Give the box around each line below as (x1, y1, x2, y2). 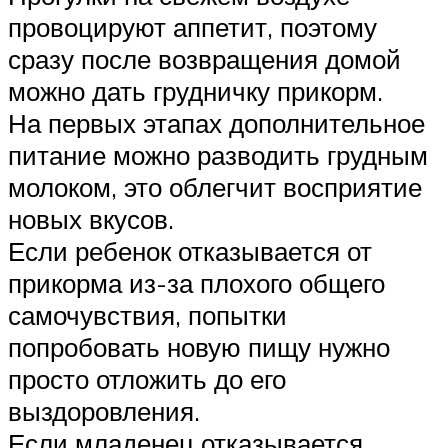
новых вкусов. (8, 202, 174, 235)
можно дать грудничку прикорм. (8, 74, 383, 107)
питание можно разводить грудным (8, 138, 428, 171)
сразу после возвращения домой (8, 42, 401, 75)
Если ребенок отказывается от (8, 234, 372, 267)
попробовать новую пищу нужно (8, 330, 390, 363)
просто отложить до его (8, 362, 286, 395)
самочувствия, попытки (8, 298, 287, 331)
